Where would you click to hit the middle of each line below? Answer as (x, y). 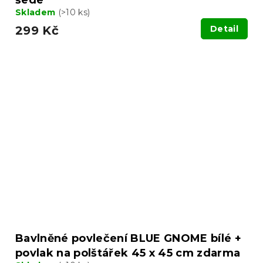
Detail (224, 28)
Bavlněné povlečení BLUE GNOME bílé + (128, 238)
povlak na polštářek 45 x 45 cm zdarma (128, 253)
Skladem (37, 12)
